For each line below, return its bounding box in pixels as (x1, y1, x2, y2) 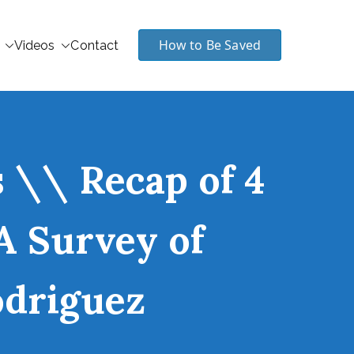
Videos (13, 38, 55, 53)
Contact (70, 38, 119, 53)
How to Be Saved (158, 36, 261, 54)
